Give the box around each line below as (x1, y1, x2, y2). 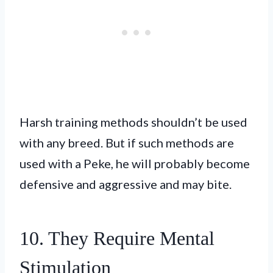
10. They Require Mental (19, 227, 214, 249)
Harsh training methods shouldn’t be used (19, 114, 247, 129)
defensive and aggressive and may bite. (19, 176, 232, 191)
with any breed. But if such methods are (19, 135, 234, 150)
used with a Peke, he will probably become (19, 155, 250, 171)
